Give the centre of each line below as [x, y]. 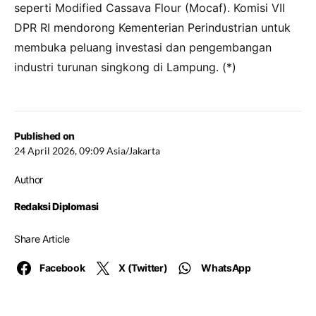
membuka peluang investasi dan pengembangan [143, 48]
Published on [44, 136]
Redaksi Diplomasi [57, 207]
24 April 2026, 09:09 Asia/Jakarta [87, 151]
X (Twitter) [143, 268]
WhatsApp [226, 268]
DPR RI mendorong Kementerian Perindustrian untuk [152, 28]
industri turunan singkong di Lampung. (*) [125, 67]
